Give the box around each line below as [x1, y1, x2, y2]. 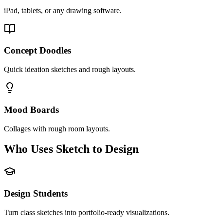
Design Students [4, 188, 68, 199]
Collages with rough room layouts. [4, 124, 110, 133]
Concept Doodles [4, 45, 71, 56]
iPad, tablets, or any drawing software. [4, 6, 122, 15]
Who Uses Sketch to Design [4, 143, 139, 156]
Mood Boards [4, 104, 59, 115]
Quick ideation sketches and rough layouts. [4, 65, 136, 74]
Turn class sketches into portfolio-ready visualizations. [4, 208, 169, 217]
